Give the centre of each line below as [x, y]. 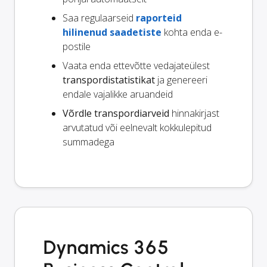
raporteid [159, 18]
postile [77, 47]
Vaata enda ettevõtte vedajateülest [136, 66]
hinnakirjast [194, 114]
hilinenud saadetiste [112, 32]
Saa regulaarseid [99, 18]
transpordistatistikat [109, 80]
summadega [89, 142]
